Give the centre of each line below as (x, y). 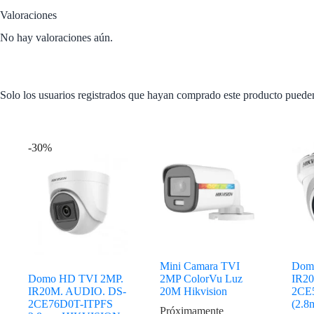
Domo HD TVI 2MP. (76, 278)
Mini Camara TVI (199, 266)
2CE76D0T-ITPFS (70, 303)
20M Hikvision (193, 291)
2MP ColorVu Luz (201, 278)
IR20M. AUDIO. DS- (77, 291)
